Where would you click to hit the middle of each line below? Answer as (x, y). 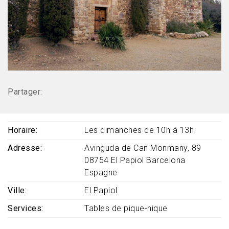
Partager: (25, 92)
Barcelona (166, 161)
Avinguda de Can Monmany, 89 (143, 148)
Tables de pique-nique (126, 209)
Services (25, 209)
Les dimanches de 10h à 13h (139, 130)
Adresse (24, 148)
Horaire (22, 130)
